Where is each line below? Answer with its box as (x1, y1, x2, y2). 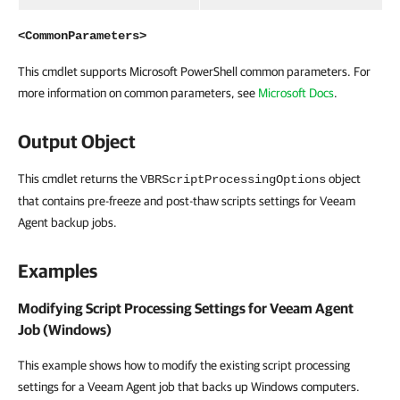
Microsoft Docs (258, 86, 334, 100)
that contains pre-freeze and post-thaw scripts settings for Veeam (18, 194, 355, 208)
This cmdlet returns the (18, 171, 140, 186)
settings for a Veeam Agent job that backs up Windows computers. (18, 379, 360, 394)
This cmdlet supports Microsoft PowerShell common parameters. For (18, 64, 371, 79)
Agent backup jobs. (18, 215, 117, 229)
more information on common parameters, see (18, 86, 258, 100)
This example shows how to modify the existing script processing (18, 358, 350, 372)
